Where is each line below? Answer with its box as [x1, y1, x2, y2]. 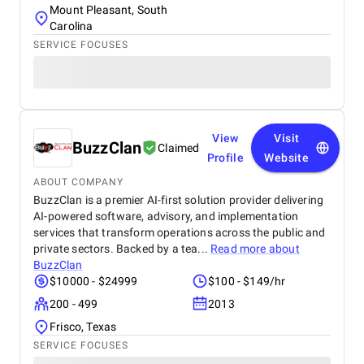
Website [264, 151, 310, 164]
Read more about [210, 242, 300, 255]
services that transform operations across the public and [33, 226, 326, 239]
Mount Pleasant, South [50, 3, 168, 16]
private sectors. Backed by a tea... [33, 242, 211, 255]
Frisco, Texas [50, 320, 117, 333]
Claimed [158, 141, 200, 154]
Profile [206, 151, 245, 164]
